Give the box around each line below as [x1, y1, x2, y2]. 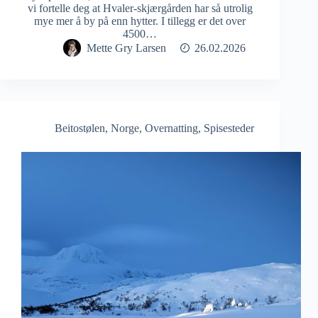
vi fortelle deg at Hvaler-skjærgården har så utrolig [27, 2, 253, 15]
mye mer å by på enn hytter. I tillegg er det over [34, 15, 246, 28]
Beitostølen [54, 122, 105, 135]
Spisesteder [203, 122, 254, 135]
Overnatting [144, 122, 198, 135]
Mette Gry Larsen [86, 42, 166, 55]
